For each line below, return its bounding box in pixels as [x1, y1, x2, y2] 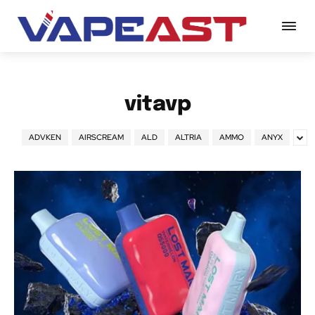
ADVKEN [29, 132, 61, 143]
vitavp [124, 94, 191, 116]
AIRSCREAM [79, 132, 124, 143]
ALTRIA [175, 132, 202, 143]
